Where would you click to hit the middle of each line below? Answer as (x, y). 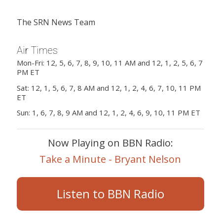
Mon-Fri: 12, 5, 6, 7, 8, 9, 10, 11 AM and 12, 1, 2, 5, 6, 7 (110, 62)
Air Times (37, 51)
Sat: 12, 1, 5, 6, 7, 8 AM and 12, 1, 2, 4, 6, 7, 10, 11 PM (109, 88)
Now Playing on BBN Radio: (110, 143)
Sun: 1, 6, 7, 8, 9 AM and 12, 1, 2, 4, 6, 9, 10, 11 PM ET (108, 113)
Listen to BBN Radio (110, 194)
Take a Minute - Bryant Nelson (110, 159)
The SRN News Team (56, 22)
